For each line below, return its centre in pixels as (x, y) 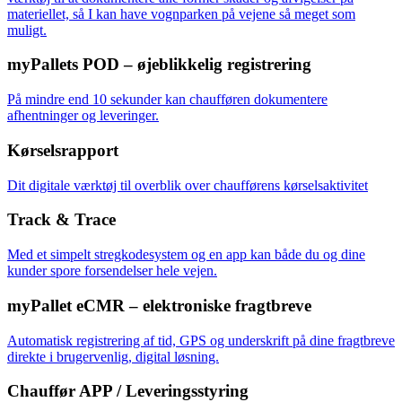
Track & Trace (61, 220)
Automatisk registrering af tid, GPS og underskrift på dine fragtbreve (201, 340)
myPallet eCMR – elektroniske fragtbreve (159, 305)
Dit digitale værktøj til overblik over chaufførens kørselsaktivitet (188, 185)
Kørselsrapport (63, 150)
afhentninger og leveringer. (83, 116)
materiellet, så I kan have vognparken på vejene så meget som (181, 13)
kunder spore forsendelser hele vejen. (112, 271)
